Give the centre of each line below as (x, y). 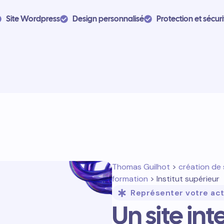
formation (130, 179)
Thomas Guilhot (141, 167)
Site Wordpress (33, 19)
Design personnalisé (108, 19)
